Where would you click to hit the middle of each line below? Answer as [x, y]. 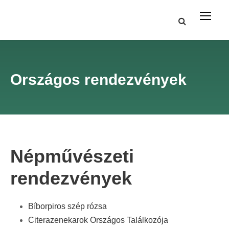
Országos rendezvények [98, 79]
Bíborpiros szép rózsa [67, 206]
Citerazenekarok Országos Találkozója [98, 220]
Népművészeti [72, 156]
